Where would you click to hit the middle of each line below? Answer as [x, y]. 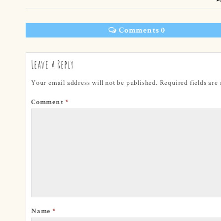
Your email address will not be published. [94, 82]
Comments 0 [141, 31]
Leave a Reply [53, 64]
